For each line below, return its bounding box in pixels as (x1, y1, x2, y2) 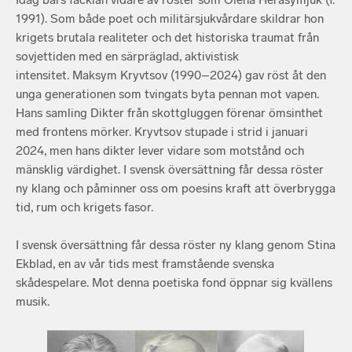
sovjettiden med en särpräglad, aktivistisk (16, 49, 239, 64)
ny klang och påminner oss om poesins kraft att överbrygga (16, 181, 335, 196)
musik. (16, 294, 49, 310)
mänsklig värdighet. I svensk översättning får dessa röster (16, 162, 324, 178)
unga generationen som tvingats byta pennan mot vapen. (16, 86, 319, 102)
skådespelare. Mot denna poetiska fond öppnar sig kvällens (16, 275, 332, 291)
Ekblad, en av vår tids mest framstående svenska (16, 256, 274, 272)
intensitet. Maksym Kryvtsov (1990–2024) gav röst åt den (16, 68, 326, 83)
